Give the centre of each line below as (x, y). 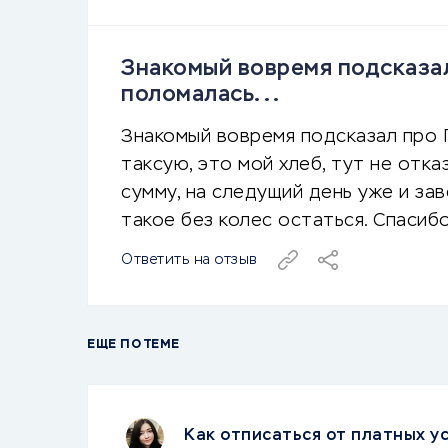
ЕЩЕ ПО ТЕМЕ (133, 345)
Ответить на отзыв (189, 260)
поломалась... (200, 95)
